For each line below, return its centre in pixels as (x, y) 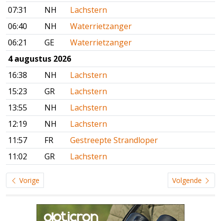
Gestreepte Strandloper (114, 140)
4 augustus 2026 (39, 59)
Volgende (188, 181)
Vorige (28, 181)
